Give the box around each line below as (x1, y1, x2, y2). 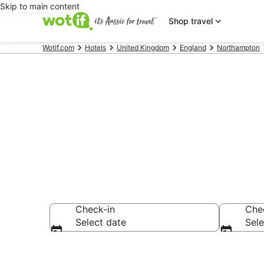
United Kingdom (117, 43, 169, 52)
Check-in (75, 203, 115, 215)
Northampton (217, 43, 260, 52)
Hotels (85, 43, 106, 52)
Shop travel (168, 16, 213, 26)
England (180, 43, 206, 52)
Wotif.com (42, 43, 74, 52)
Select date (75, 216, 126, 228)
